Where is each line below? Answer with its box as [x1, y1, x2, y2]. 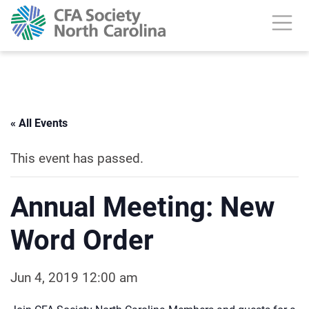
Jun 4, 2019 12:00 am [10, 270, 138, 286]
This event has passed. [10, 150, 143, 166]
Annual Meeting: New [10, 191, 275, 223]
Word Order [10, 224, 154, 257]
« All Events [10, 117, 68, 130]
